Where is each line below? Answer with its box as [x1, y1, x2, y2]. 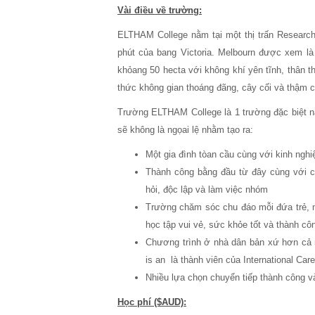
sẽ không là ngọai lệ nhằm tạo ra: [117, 124, 253, 135]
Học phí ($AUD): [117, 297, 186, 307]
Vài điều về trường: [117, 5, 202, 15]
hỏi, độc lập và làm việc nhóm [146, 184, 268, 195]
